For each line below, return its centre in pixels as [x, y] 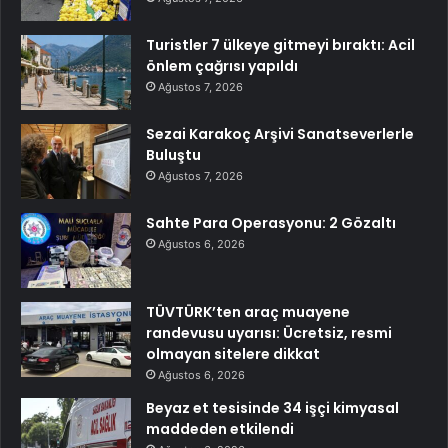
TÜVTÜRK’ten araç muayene [248, 311]
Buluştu [173, 154]
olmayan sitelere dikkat [233, 353]
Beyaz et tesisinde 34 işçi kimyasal [272, 407]
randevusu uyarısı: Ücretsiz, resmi [269, 332]
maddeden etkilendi [220, 428]
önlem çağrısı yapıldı [222, 65]
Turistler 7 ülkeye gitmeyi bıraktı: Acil [280, 44]
